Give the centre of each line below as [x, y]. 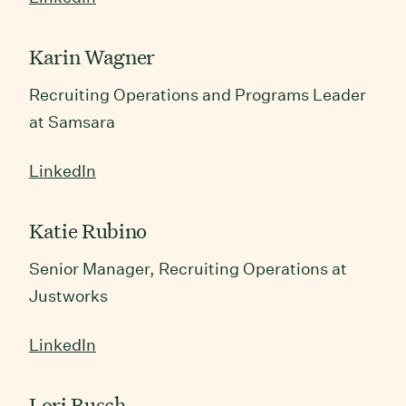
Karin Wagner [92, 56]
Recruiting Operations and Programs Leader [198, 94]
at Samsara [72, 121]
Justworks [68, 295]
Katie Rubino [88, 230]
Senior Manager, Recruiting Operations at [188, 268]
